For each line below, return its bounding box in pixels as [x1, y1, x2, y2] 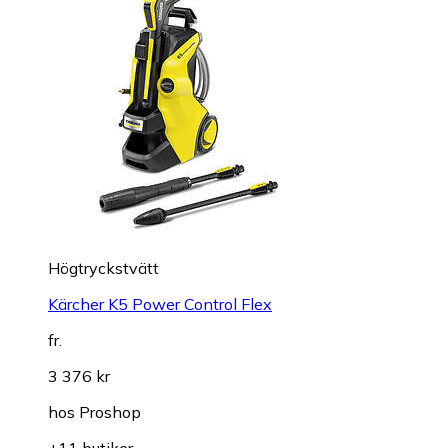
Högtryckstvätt [48, 257, 159, 278]
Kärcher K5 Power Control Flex [48, 293, 272, 314]
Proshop [79, 401, 141, 422]
